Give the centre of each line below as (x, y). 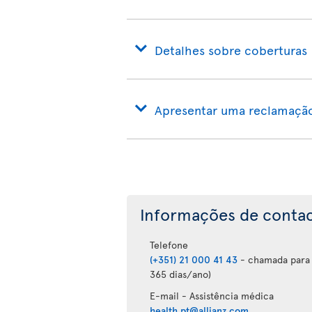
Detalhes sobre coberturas (231, 50)
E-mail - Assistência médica (212, 296)
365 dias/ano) (181, 274)
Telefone (169, 245)
